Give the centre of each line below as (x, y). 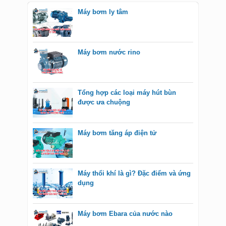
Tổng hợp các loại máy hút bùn (127, 93)
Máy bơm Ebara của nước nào (125, 214)
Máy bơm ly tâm (103, 12)
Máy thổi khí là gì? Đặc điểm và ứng (134, 174)
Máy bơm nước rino (109, 52)
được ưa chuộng (104, 102)
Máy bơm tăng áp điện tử (117, 133)
